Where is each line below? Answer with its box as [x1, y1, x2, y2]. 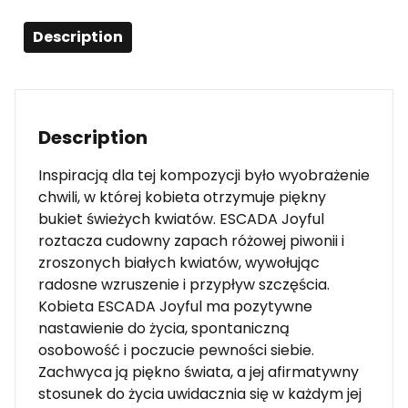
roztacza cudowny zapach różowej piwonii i [38, 229, 344, 251]
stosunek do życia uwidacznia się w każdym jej [38, 382, 362, 404]
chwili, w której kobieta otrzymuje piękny [38, 186, 326, 208]
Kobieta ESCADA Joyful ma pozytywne [38, 295, 312, 317]
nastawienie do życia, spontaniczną [38, 317, 290, 339]
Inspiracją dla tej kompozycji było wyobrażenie [38, 164, 370, 186]
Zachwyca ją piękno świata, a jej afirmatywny [38, 361, 359, 382]
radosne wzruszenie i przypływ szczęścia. [38, 273, 330, 295]
